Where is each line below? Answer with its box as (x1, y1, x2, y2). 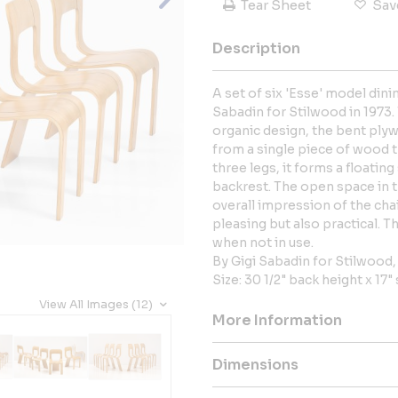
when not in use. (212, 235, 314, 251)
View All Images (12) (39, 298, 156, 312)
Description (212, 39, 300, 58)
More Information (212, 311, 342, 330)
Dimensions (212, 355, 298, 374)
